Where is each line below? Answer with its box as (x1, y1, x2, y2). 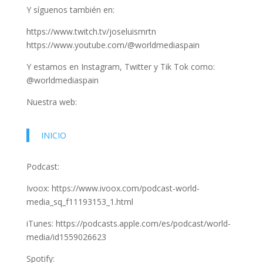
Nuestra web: (26, 96, 77, 107)
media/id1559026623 (26, 231, 106, 242)
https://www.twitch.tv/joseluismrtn (26, 26, 156, 37)
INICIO (41, 130, 66, 141)
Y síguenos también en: (26, 4, 114, 15)
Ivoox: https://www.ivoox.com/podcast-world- (26, 183, 200, 194)
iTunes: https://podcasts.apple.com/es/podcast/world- (26, 218, 231, 229)
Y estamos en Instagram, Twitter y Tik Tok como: (26, 61, 215, 72)
